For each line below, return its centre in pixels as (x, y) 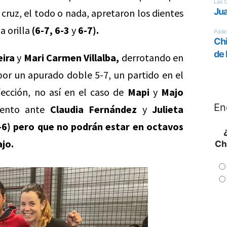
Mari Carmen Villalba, (71, 58)
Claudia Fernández (93, 109)
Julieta (168, 109)
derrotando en (152, 58)
